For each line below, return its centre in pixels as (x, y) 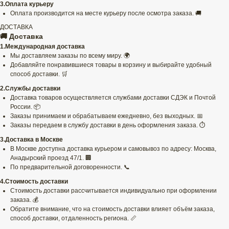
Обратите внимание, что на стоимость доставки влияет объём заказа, (112, 209)
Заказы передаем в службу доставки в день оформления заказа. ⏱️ (108, 125)
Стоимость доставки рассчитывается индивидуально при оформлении (113, 191)
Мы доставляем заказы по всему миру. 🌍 (70, 56)
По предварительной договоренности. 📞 (70, 167)
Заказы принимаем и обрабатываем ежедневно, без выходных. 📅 (107, 116)
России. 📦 (25, 107)
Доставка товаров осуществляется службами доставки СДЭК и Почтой (113, 98)
